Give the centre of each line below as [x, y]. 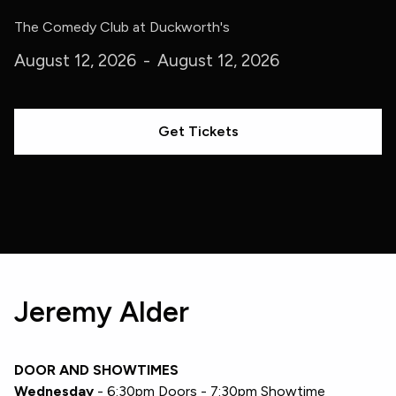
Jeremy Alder [102, 312]
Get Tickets [198, 131]
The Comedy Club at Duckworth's [122, 27]
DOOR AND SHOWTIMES [96, 370]
